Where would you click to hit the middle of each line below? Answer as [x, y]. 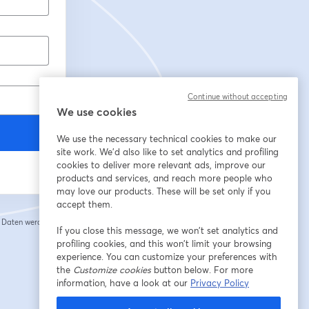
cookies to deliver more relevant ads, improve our [161, 165]
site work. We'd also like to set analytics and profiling [168, 152]
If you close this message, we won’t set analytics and [167, 230]
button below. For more [202, 270]
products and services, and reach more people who [165, 178]
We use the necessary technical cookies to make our [167, 139]
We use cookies [97, 111]
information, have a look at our [123, 283]
